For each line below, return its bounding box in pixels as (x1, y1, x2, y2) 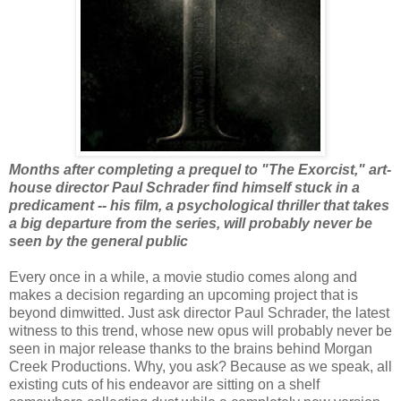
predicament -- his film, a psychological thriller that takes (9, 198, 389, 214)
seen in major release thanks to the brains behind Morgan (9, 341, 372, 357)
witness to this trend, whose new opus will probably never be (9, 323, 392, 339)
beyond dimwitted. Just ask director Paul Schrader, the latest (9, 305, 389, 321)
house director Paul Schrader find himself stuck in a (9, 180, 360, 196)
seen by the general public (9, 234, 188, 250)
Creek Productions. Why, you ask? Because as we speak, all (9, 359, 392, 375)
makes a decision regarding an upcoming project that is (9, 287, 358, 303)
